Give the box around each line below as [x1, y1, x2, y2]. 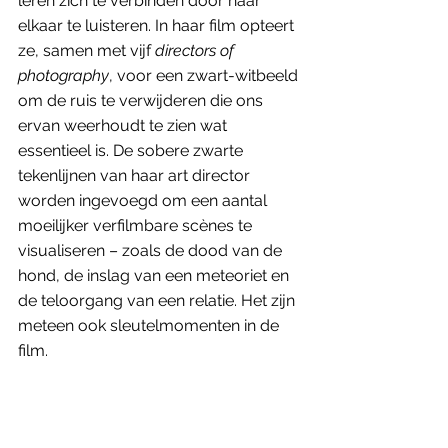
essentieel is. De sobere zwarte [18, 140, 247, 160]
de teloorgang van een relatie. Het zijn [18, 290, 299, 310]
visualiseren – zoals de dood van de [18, 240, 286, 260]
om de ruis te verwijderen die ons [18, 90, 267, 110]
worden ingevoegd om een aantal [18, 190, 271, 210]
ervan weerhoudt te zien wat [18, 115, 231, 135]
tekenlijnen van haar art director [18, 165, 254, 185]
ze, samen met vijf [18, 40, 155, 60]
